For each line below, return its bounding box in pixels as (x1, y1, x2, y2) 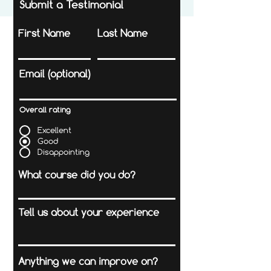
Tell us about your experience (18, 205, 159, 218)
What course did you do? (18, 168, 135, 181)
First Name (18, 26, 70, 39)
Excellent (38, 125, 71, 136)
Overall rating (19, 104, 71, 114)
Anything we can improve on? (18, 254, 158, 267)
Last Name (97, 26, 148, 39)
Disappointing (38, 146, 90, 158)
